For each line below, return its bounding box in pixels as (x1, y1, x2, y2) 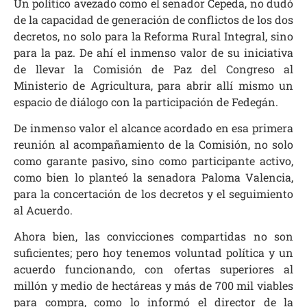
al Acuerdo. (14, 202, 73, 217)
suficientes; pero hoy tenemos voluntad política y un (14, 245, 293, 260)
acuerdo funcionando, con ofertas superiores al (14, 262, 293, 277)
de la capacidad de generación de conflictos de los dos (14, 12, 293, 27)
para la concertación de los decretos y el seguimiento (14, 186, 293, 201)
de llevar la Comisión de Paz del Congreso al (14, 61, 293, 76)
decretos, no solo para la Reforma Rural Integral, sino (14, 28, 293, 43)
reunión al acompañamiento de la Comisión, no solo (14, 136, 293, 151)
